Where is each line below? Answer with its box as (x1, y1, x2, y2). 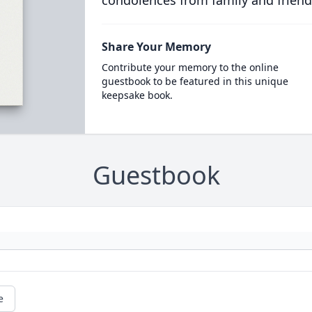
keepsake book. (101, 88, 173, 102)
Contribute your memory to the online (101, 61, 279, 74)
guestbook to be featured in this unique (101, 75, 288, 88)
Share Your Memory (101, 39, 211, 54)
